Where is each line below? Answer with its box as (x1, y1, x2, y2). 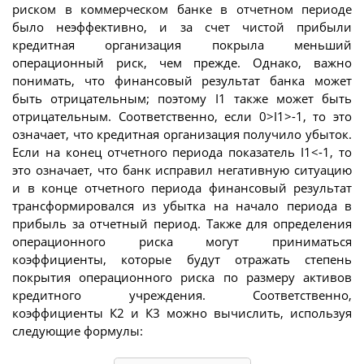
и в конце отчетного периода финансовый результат (12, 179, 352, 196)
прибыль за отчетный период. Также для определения (12, 214, 352, 232)
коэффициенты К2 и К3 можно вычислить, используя (12, 304, 352, 321)
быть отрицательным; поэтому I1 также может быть (12, 89, 352, 106)
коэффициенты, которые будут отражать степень (12, 250, 352, 267)
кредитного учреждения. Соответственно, (12, 286, 352, 303)
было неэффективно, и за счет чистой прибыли (12, 18, 352, 35)
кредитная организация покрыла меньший (12, 36, 352, 53)
